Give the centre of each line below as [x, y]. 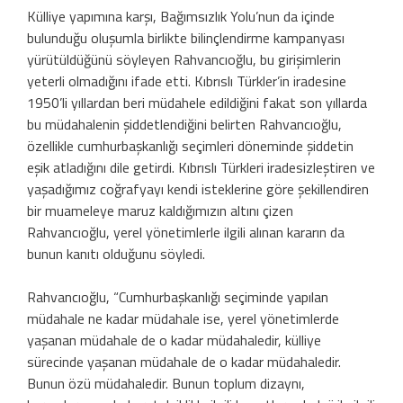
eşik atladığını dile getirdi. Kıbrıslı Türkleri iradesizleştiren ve [201, 167]
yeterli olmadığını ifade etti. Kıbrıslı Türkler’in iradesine [187, 81]
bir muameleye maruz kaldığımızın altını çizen [160, 210]
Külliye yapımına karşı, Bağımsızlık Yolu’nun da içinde [181, 16]
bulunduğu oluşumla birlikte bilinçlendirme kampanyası [186, 37]
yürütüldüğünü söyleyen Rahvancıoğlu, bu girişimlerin [184, 59]
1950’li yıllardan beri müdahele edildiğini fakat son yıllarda [197, 102]
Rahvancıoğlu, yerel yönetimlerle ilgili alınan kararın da [186, 232]
